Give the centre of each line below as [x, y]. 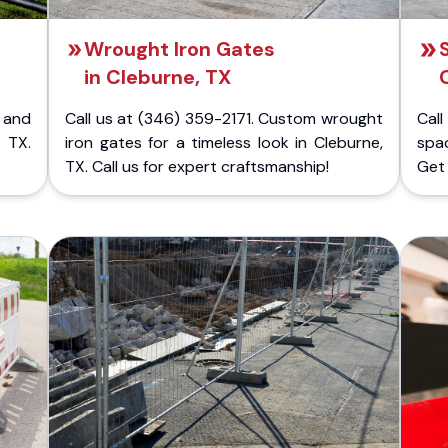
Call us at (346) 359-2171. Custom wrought [224, 118]
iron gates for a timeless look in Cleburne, [224, 142]
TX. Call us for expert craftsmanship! [197, 166]
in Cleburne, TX [157, 77]
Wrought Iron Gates [179, 49]
